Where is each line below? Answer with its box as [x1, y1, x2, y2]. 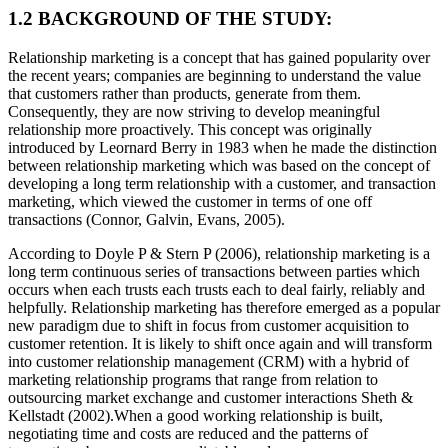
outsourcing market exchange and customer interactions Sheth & [8, 389, 413, 406]
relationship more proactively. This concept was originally [8, 121, 372, 138]
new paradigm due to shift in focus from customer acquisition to [8, 317, 409, 334]
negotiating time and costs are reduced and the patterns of [8, 425, 368, 442]
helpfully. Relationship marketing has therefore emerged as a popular [8, 299, 440, 316]
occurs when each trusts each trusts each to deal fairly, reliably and [8, 281, 425, 298]
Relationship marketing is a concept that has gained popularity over [8, 49, 430, 66]
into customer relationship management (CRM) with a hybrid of [8, 353, 409, 370]
